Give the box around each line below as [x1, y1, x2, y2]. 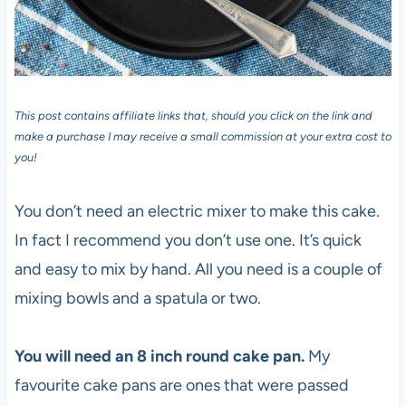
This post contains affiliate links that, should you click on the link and [14, 108, 372, 122]
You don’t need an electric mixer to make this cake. [14, 200, 380, 221]
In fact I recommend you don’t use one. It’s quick [14, 229, 362, 250]
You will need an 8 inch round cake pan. [14, 345, 304, 366]
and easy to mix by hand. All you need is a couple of [14, 258, 382, 279]
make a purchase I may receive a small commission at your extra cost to [14, 129, 391, 143]
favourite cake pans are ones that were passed [14, 374, 349, 395]
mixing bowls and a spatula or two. [14, 287, 261, 308]
